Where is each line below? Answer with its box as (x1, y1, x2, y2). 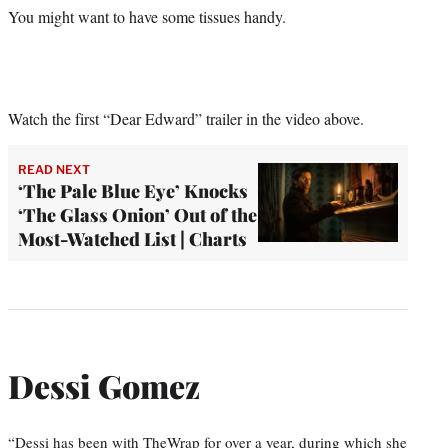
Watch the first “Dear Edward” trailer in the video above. (8, 107, 364, 129)
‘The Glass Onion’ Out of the (18, 202, 257, 227)
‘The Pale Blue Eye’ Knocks (18, 178, 248, 203)
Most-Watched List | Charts (18, 226, 247, 251)
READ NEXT (18, 161, 90, 177)
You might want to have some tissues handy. (8, 5, 286, 27)
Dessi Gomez (8, 364, 200, 408)
